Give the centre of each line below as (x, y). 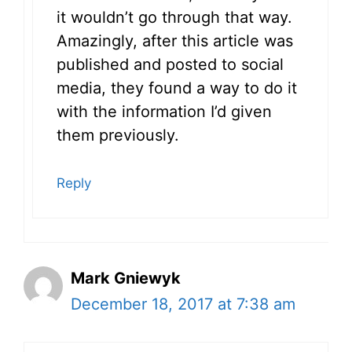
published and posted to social (170, 64)
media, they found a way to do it (177, 88)
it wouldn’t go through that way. (174, 17)
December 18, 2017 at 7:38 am (183, 304)
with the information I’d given (164, 111)
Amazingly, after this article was (175, 40)
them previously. (118, 135)
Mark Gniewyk (126, 278)
